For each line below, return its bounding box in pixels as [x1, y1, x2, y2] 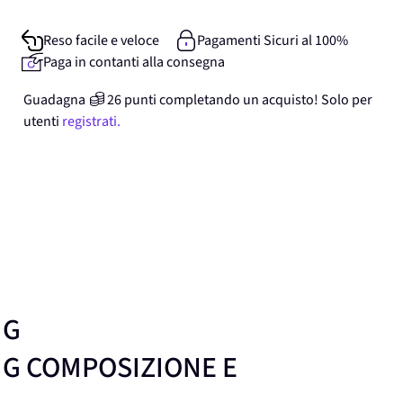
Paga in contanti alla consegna [43, 52, 225, 72]
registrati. [62, 112, 121, 131]
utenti [23, 112, 59, 131]
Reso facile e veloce [43, 31, 159, 50]
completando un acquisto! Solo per [159, 90, 372, 110]
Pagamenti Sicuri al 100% [196, 31, 348, 50]
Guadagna [23, 90, 85, 110]
